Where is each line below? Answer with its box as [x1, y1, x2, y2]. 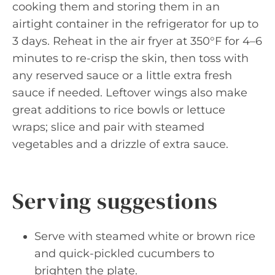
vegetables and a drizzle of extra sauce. [12, 137, 228, 151]
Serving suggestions [12, 186, 219, 216]
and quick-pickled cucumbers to [34, 247, 214, 260]
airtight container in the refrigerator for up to [12, 17, 258, 31]
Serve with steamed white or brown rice [34, 230, 255, 243]
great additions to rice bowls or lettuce [12, 103, 225, 117]
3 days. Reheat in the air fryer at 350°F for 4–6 [12, 34, 262, 48]
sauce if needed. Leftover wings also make [12, 86, 247, 99]
